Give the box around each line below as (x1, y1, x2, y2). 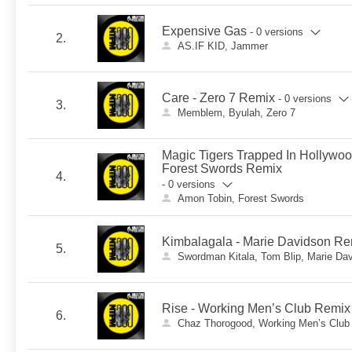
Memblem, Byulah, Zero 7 (177, 107, 295, 119)
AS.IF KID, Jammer (177, 40, 268, 52)
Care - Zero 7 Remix (162, 91, 275, 104)
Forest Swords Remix (162, 162, 282, 175)
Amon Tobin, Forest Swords (177, 192, 304, 204)
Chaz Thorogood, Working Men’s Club (177, 317, 350, 329)
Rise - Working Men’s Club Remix (162, 302, 350, 315)
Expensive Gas (162, 24, 247, 38)
